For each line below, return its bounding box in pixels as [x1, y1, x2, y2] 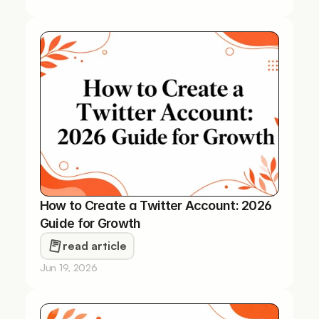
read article [62, 239, 127, 253]
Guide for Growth [39, 216, 141, 231]
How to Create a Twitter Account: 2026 [39, 198, 272, 213]
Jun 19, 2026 [39, 261, 98, 273]
